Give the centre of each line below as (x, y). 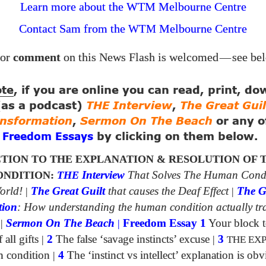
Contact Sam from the (74, 28)
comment (37, 57)
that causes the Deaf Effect (168, 191)
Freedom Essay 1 (164, 223)
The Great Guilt (68, 191)
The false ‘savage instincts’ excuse (131, 239)
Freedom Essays (48, 137)
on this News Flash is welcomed (140, 57)
